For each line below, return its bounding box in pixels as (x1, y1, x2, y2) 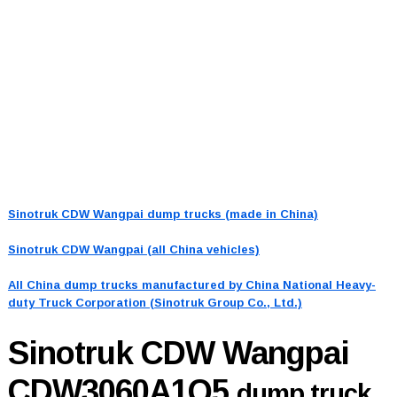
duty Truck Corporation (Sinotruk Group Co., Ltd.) (7, 295, 302, 309)
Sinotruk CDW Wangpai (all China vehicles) (7, 242, 260, 256)
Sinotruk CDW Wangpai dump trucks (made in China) (7, 206, 318, 221)
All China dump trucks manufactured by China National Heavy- (7, 277, 376, 292)
